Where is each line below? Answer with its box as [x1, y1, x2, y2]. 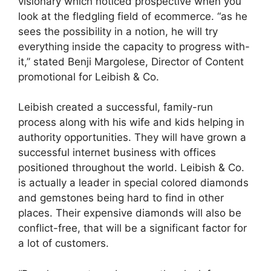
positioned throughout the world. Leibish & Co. [18, 162, 244, 174]
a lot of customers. [18, 237, 109, 249]
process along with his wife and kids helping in [18, 116, 244, 128]
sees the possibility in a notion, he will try [18, 25, 218, 38]
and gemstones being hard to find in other [18, 192, 224, 204]
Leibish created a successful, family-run [18, 101, 213, 113]
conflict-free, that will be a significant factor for [18, 222, 247, 234]
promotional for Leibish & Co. [18, 70, 159, 83]
